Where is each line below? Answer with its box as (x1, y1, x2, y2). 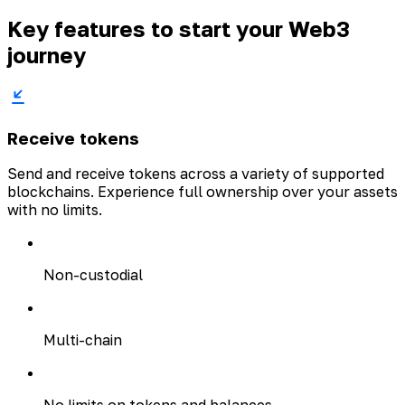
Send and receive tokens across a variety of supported (7, 165, 384, 184)
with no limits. (7, 201, 102, 220)
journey (7, 42, 86, 69)
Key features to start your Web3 (7, 15, 350, 42)
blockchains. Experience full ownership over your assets (7, 183, 398, 202)
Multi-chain (43, 331, 122, 350)
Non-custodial (43, 266, 143, 285)
